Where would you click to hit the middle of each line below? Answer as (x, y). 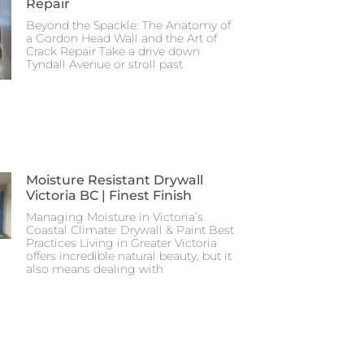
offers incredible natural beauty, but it (129, 256)
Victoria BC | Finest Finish (109, 195)
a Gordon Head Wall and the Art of (121, 38)
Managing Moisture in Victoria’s (115, 217)
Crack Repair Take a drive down (113, 51)
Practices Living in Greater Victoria (121, 243)
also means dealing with (95, 269)
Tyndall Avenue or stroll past (104, 64)
